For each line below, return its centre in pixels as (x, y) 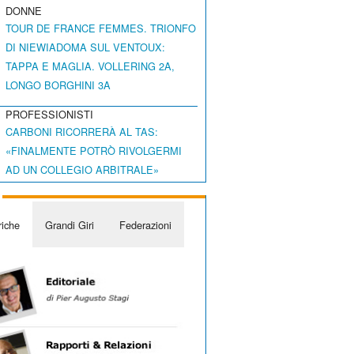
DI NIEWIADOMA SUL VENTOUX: (86, 47)
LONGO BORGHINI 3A (58, 85)
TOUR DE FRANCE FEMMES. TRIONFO (101, 28)
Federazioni (145, 224)
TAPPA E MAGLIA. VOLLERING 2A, (90, 66)
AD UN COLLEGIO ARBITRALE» (83, 170)
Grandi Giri (69, 224)
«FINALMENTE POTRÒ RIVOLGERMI (94, 151)
